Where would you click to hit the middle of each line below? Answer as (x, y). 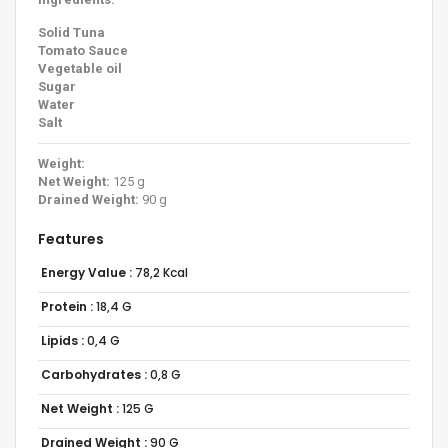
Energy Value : (86, 272)
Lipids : (62, 340)
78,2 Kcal (159, 272)
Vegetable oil (80, 68)
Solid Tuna (71, 32)
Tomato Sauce (83, 50)
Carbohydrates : (93, 374)
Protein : (66, 306)
